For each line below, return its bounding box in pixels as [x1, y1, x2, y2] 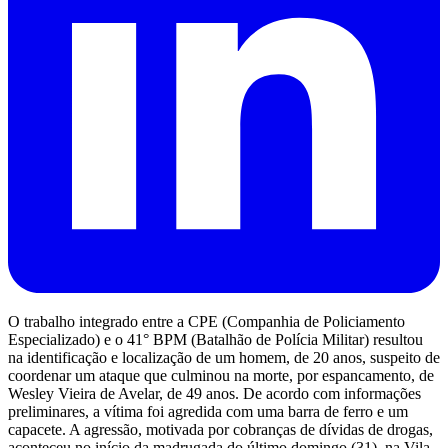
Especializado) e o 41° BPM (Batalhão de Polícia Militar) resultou [8, 330, 423, 348]
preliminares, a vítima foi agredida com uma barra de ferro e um [8, 402, 408, 420]
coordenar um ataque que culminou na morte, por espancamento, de [8, 366, 434, 384]
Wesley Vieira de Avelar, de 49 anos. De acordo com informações [8, 384, 421, 402]
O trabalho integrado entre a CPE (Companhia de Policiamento [8, 312, 405, 330]
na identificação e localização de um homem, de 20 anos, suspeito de [8, 348, 440, 366]
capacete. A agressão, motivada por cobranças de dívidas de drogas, [8, 420, 433, 438]
